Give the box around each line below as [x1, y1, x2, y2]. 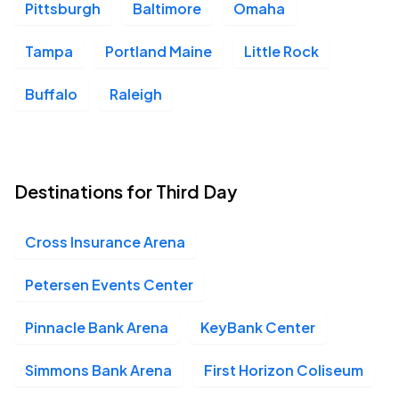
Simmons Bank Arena [25, 361, 172, 379]
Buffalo [25, 85, 77, 103]
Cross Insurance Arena [25, 232, 185, 251]
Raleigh [110, 85, 162, 103]
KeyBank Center [200, 318, 315, 337]
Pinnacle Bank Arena [25, 318, 168, 337]
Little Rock [244, 42, 319, 61]
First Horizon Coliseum [204, 361, 363, 379]
